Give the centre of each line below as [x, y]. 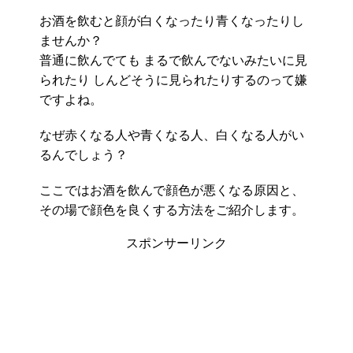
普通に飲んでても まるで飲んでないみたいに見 [173, 61]
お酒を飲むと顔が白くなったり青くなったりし [172, 21]
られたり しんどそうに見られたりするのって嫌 [173, 80]
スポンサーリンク [176, 243]
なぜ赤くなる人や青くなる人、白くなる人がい [172, 136]
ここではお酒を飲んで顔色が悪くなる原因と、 [172, 191]
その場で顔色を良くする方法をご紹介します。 [172, 210]
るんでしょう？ [84, 155]
